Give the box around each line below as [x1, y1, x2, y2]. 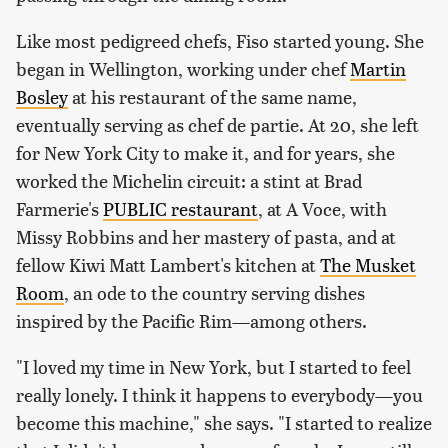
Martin [350, 56, 406, 82]
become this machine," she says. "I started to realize [16, 410, 432, 436]
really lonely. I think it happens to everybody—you [16, 382, 423, 408]
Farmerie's [16, 196, 103, 222]
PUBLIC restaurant [103, 196, 258, 222]
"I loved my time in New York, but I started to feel [16, 354, 411, 380]
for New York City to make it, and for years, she [16, 140, 395, 166]
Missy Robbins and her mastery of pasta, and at [16, 224, 396, 250]
